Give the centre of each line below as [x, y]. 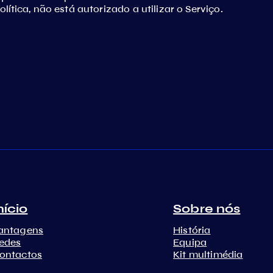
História [192, 230]
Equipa [190, 242]
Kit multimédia [208, 254]
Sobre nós [207, 209]
